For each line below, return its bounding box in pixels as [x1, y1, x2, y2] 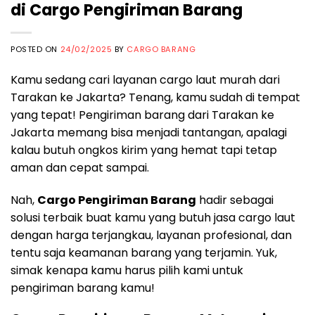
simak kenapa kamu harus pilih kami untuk [11, 262, 243, 279]
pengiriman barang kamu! [11, 280, 155, 297]
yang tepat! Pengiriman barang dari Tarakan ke [11, 107, 274, 124]
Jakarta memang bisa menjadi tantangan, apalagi [11, 124, 287, 141]
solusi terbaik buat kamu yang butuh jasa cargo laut [11, 210, 295, 226]
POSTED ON [11, 44, 60, 56]
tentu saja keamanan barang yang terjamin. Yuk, [11, 245, 277, 262]
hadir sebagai [196, 192, 274, 209]
